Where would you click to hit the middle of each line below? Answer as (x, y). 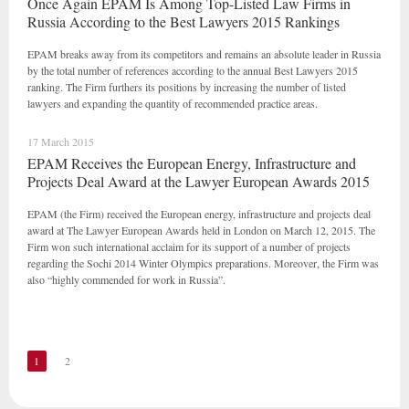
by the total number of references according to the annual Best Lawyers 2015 (193, 70)
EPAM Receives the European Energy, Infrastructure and (192, 163)
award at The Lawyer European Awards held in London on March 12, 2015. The (201, 230)
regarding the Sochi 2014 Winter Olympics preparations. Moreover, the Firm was (203, 263)
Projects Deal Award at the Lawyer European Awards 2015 (199, 181)
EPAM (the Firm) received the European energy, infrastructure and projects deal (199, 214)
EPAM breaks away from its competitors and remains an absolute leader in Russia (204, 54)
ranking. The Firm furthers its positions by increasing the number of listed (187, 87)
